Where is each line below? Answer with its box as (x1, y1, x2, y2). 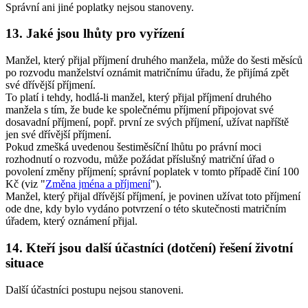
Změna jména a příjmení (45, 178, 151, 190)
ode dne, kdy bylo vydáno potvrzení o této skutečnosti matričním (5, 203, 286, 215)
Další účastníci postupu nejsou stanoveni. (5, 283, 184, 296)
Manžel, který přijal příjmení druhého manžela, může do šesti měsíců (5, 54, 302, 67)
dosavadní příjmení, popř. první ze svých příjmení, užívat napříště (5, 116, 289, 129)
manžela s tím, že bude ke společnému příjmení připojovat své (5, 104, 274, 116)
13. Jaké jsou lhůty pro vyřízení (5, 26, 184, 41)
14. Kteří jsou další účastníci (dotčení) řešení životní (5, 240, 293, 255)
